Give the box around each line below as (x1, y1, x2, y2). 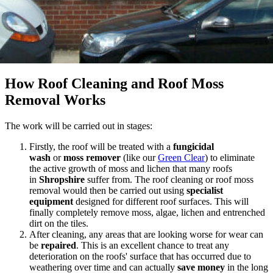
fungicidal (173, 141, 214, 152)
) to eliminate (205, 152, 255, 163)
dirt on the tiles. (29, 218, 88, 229)
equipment (29, 196, 73, 207)
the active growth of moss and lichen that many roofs (29, 163, 232, 174)
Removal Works (5, 91, 105, 108)
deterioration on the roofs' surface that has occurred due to (29, 250, 251, 261)
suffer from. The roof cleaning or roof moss (87, 174, 253, 185)
